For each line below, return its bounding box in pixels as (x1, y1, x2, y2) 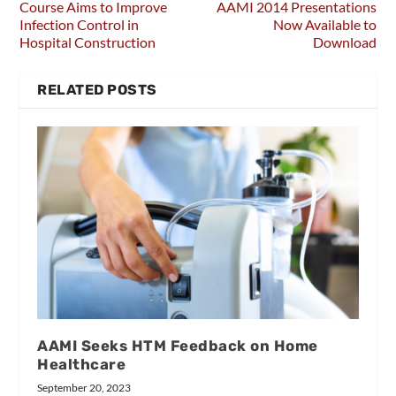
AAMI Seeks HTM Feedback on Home (37, 336, 318, 354)
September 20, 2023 (37, 380, 132, 394)
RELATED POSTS (37, 80, 157, 98)
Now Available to (272, 15, 377, 33)
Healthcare (37, 354, 126, 373)
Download (312, 33, 377, 50)
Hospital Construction (19, 33, 156, 50)
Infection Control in (19, 15, 140, 33)
